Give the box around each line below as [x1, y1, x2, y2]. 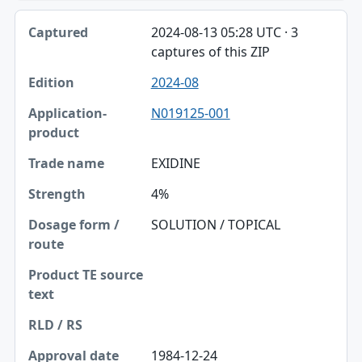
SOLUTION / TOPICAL [150, 216, 280, 234]
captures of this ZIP [150, 43, 270, 61]
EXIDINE [150, 154, 200, 173]
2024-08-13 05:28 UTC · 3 [150, 23, 298, 42]
